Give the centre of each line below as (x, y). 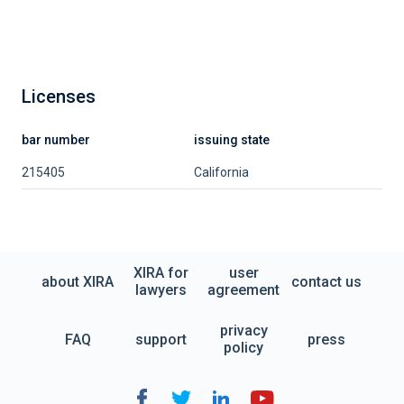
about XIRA (78, 281)
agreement (243, 290)
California (221, 172)
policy (243, 348)
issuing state (232, 140)
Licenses (59, 96)
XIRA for (161, 273)
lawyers (161, 290)
